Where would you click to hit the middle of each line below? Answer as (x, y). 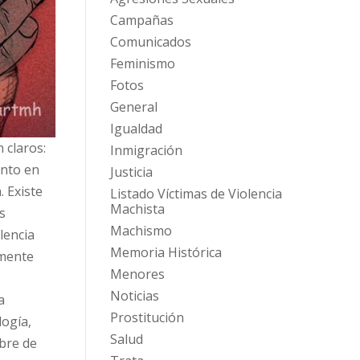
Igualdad (136, 129)
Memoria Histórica (166, 253)
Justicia (131, 172)
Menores (137, 274)
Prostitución (147, 318)
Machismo (141, 231)
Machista (137, 209)
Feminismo (142, 64)
